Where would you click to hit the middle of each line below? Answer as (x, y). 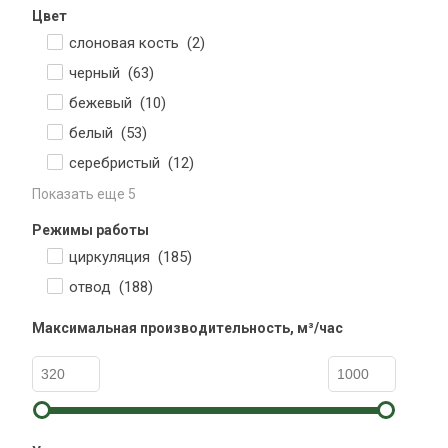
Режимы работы (90, 230)
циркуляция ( (116, 257)
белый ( (97, 133)
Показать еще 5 (84, 194)
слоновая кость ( (130, 43)
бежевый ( (107, 103)
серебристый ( (121, 163)
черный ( (101, 73)
